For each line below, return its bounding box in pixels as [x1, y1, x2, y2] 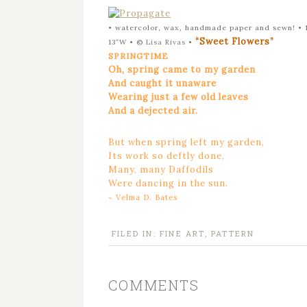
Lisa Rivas [146, 38, 188, 47]
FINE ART [160, 228, 205, 238]
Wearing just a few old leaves [108, 91, 249, 103]
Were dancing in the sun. [108, 177, 228, 189]
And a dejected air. [108, 105, 198, 116]
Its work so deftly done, [108, 150, 225, 162]
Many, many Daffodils [108, 164, 214, 175]
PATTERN [211, 228, 255, 238]
